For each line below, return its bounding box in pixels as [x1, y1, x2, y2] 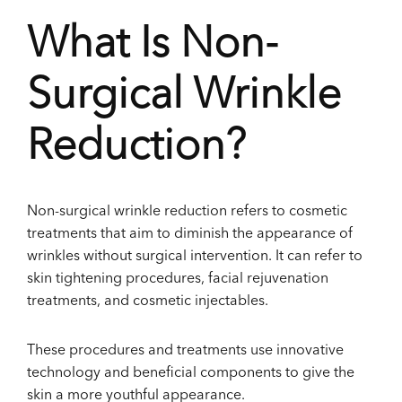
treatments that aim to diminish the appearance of [27, 227, 353, 242]
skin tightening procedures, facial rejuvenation [27, 272, 328, 287]
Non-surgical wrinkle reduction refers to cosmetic [27, 205, 347, 220]
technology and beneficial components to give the [27, 366, 354, 381]
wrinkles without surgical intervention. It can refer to [27, 249, 363, 265]
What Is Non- [27, 24, 278, 68]
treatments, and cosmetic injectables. [27, 294, 272, 310]
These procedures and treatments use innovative [27, 344, 344, 359]
